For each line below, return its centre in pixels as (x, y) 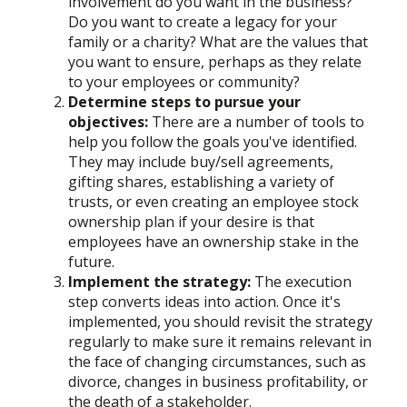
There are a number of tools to (256, 121)
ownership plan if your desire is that (191, 221)
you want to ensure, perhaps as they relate (215, 61)
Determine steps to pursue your (184, 101)
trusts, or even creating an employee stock (213, 201)
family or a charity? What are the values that (218, 41)
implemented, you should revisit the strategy (220, 321)
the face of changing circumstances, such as (217, 361)
